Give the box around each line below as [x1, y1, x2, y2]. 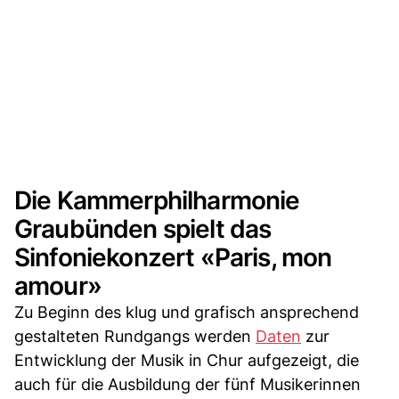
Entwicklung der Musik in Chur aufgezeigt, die [14, 350, 359, 370]
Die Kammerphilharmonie [14, 184, 300, 216]
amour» [14, 270, 102, 301]
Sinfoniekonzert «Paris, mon [14, 241, 332, 273]
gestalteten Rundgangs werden [14, 326, 256, 346]
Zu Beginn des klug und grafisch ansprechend [14, 302, 359, 322]
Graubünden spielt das [14, 213, 272, 244]
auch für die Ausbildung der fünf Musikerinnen [14, 374, 361, 394]
